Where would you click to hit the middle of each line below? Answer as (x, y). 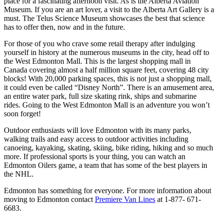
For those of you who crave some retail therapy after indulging (100, 43)
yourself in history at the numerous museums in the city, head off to (107, 52)
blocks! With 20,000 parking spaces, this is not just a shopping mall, (108, 78)
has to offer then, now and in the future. (64, 27)
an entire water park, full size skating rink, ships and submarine (100, 96)
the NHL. (19, 174)
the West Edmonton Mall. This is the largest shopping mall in (97, 61)
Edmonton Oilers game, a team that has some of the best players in (106, 165)
